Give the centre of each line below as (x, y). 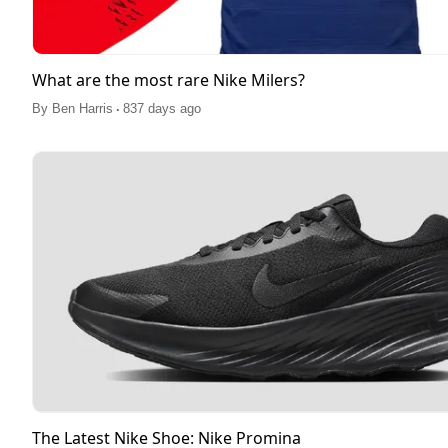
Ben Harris (82, 108)
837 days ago (162, 108)
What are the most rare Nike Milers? (168, 79)
